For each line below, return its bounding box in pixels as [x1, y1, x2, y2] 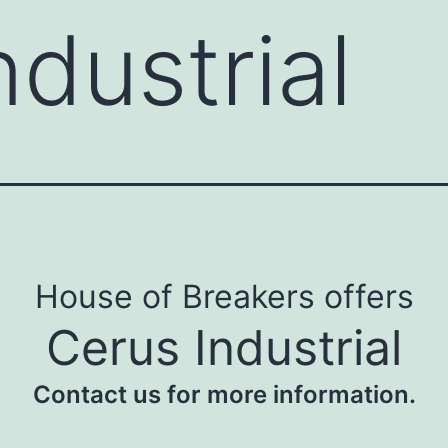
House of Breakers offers [34, 277, 414, 317]
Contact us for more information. [32, 380, 416, 410]
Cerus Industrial [46, 318, 402, 378]
